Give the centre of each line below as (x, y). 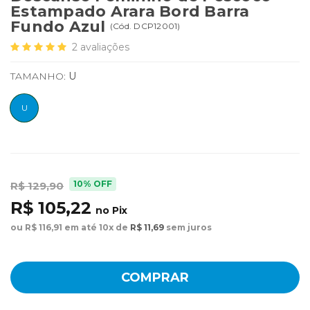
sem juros (188, 228)
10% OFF (93, 184)
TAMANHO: (39, 76)
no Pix (111, 211)
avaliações (105, 47)
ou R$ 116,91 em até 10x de (70, 228)
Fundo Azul (60, 27)
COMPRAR (155, 278)
